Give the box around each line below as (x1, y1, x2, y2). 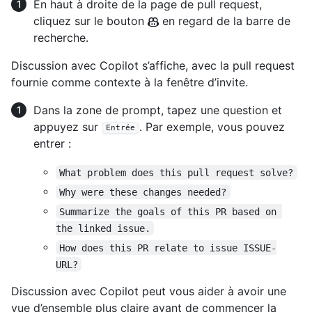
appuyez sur (33, 120, 102, 134)
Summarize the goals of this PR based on (59, 205, 283, 217)
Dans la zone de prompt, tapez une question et (33, 103, 282, 118)
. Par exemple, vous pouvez (139, 120, 285, 134)
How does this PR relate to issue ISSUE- (59, 242, 277, 253)
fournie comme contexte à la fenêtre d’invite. (11, 75, 248, 90)
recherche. (33, 31, 88, 45)
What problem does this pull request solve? (59, 166, 294, 178)
